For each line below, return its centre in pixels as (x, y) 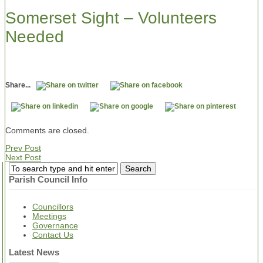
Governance (55, 225)
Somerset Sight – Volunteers (111, 18)
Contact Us (53, 235)
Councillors (53, 206)
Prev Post (23, 148)
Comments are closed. (47, 130)
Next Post (23, 157)
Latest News (34, 252)
